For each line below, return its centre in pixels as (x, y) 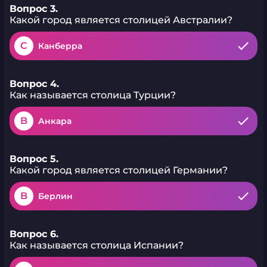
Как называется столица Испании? (97, 245)
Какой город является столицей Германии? (119, 170)
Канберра (60, 46)
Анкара (55, 121)
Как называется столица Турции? (93, 95)
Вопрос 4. (34, 84)
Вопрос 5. (34, 159)
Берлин (55, 196)
